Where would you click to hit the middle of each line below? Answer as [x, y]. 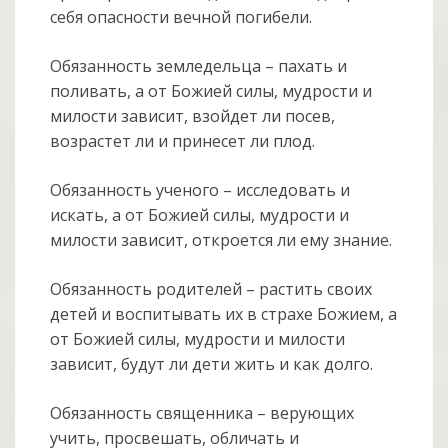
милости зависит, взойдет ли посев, [193, 116]
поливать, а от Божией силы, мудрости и [211, 91]
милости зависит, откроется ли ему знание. [221, 240]
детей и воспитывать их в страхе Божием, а [224, 314]
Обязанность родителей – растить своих [211, 289]
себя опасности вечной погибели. [181, 17]
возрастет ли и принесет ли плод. [183, 141]
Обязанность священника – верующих [202, 413]
